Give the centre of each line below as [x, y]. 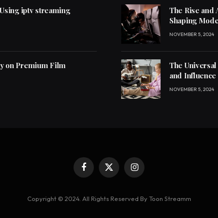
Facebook [98, 171]
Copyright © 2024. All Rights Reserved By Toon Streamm [109, 199]
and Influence [193, 76]
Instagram [148, 171]
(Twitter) [120, 180]
